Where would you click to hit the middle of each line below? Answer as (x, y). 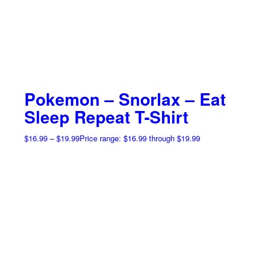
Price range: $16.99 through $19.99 (140, 138)
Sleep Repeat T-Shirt (106, 117)
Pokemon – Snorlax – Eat (125, 99)
